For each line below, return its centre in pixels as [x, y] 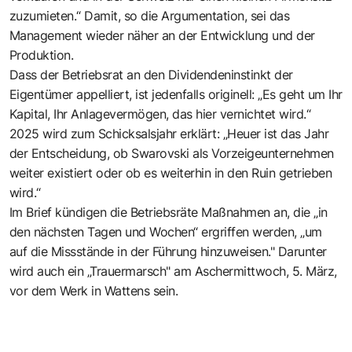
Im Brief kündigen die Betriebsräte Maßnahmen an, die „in [169, 212]
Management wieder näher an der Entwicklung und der [162, 35]
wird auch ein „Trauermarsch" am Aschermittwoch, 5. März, [173, 271]
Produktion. [42, 55]
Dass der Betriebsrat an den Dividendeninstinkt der [151, 74]
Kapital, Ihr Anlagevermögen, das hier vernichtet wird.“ [160, 114]
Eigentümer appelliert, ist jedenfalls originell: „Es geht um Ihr [176, 94]
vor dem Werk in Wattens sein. [94, 290]
